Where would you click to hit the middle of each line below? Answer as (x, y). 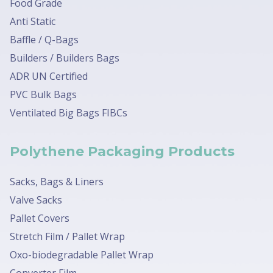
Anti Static (33, 22)
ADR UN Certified (49, 76)
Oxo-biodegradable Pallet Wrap (82, 254)
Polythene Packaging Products (122, 152)
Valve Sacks (36, 200)
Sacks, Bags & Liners (57, 181)
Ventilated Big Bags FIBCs (69, 113)
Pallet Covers (40, 218)
